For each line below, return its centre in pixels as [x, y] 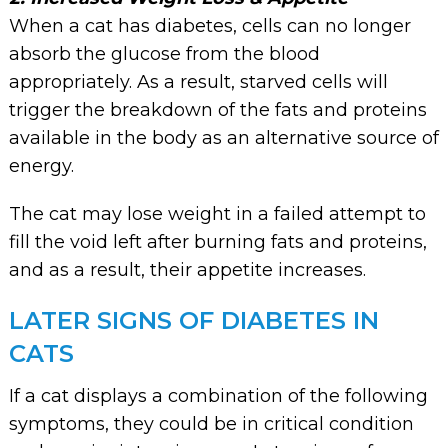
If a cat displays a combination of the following [218, 395]
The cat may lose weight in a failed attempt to [217, 213]
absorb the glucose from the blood [164, 53]
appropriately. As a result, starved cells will [198, 81]
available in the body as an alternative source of [223, 137]
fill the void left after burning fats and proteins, [217, 241]
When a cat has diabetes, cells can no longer [209, 25]
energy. [41, 165]
